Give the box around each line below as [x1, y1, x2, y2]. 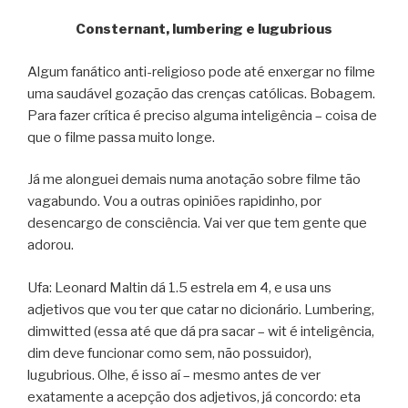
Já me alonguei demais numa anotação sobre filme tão [27, 171, 361, 189]
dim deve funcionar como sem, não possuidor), [27, 344, 311, 362]
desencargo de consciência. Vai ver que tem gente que [27, 215, 367, 232]
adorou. [27, 237, 74, 254]
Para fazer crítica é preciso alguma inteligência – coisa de [27, 107, 377, 124]
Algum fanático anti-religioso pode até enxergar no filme [27, 63, 375, 80]
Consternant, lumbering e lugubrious [76, 21, 332, 38]
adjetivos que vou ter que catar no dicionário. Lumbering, [27, 301, 374, 318]
